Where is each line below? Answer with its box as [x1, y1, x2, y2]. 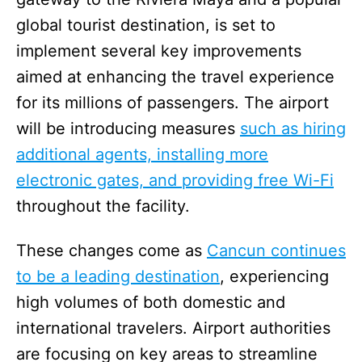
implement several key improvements [16, 40, 301, 61]
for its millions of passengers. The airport [16, 92, 329, 112]
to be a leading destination [16, 266, 220, 286]
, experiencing [220, 266, 329, 286]
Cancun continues [207, 240, 346, 260]
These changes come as [16, 240, 207, 260]
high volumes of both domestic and [16, 292, 285, 312]
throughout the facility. [16, 196, 190, 216]
